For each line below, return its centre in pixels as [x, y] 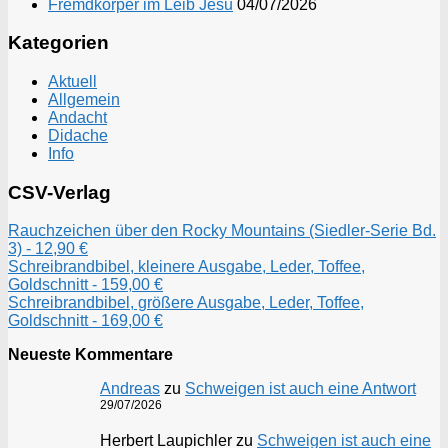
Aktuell [72, 81]
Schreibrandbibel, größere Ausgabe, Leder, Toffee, [186, 303]
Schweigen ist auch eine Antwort [300, 389]
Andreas [130, 389]
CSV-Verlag [59, 192]
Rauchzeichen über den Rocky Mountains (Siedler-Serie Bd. [222, 231]
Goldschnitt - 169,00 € [85, 321]
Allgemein [84, 99]
